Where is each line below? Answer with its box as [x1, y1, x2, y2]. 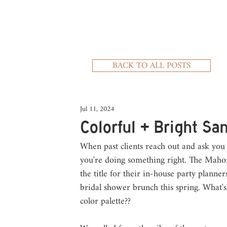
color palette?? [80, 192, 133, 211]
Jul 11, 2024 [80, 101, 114, 117]
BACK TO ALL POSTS [112, 57, 191, 74]
